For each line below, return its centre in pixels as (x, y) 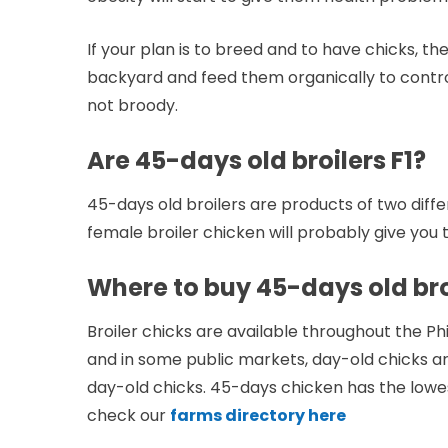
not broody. (132, 105)
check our (128, 415)
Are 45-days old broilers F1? (256, 160)
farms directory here (258, 415)
